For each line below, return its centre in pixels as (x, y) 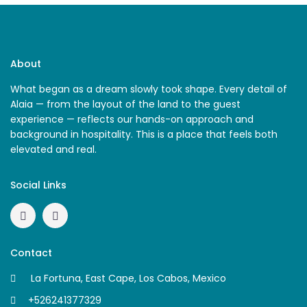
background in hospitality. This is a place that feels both (144, 135)
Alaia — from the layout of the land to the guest (126, 105)
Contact (32, 253)
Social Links (39, 185)
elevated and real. (54, 150)
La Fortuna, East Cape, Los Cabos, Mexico (127, 279)
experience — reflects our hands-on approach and (132, 120)
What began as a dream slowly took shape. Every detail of (149, 89)
